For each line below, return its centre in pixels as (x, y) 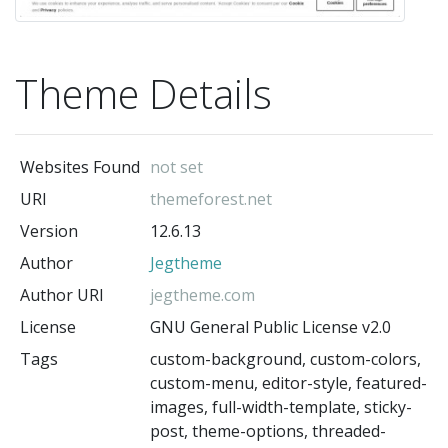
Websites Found (79, 166)
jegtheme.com (202, 294)
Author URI (61, 294)
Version (48, 230)
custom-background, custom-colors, (285, 358)
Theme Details (143, 93)
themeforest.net (210, 198)
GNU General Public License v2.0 (270, 326)
